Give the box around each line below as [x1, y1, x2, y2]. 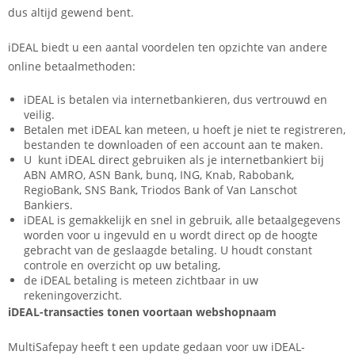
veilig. [24, 106, 55, 122]
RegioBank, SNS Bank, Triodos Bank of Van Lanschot [24, 181, 297, 197]
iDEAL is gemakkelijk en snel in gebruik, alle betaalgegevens [24, 212, 341, 227]
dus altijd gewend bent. [8, 4, 134, 20]
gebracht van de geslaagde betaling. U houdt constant [24, 242, 312, 258]
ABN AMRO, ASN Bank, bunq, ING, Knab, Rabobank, [24, 166, 294, 182]
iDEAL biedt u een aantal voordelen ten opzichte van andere [8, 39, 327, 55]
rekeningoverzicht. [24, 287, 122, 303]
